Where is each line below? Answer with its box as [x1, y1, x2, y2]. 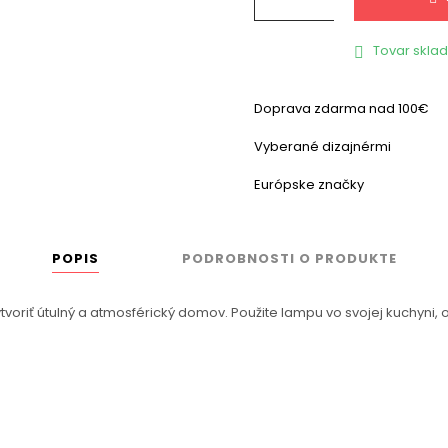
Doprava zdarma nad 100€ [254, 99, 429, 118]
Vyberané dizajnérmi [254, 137, 391, 156]
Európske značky [254, 175, 364, 194]
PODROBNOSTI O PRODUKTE [181, 249, 397, 268]
